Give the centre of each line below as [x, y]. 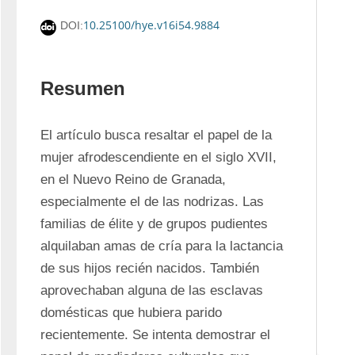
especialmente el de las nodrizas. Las [152, 202]
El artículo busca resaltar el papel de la [156, 135]
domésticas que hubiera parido [131, 313]
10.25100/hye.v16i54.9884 [151, 25]
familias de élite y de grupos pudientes [154, 224]
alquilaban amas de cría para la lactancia [162, 246]
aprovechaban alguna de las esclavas [152, 290]
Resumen [83, 88]
